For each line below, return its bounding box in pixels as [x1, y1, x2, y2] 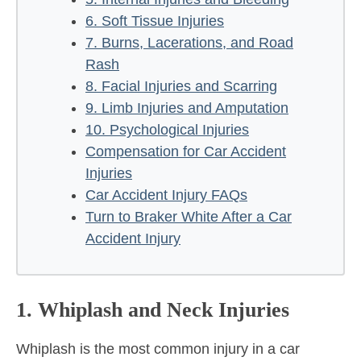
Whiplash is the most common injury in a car [16, 341, 300, 358]
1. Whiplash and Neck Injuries [16, 298, 289, 322]
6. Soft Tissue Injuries [85, 13, 224, 30]
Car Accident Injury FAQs [85, 187, 247, 204]
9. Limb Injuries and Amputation [85, 100, 288, 117]
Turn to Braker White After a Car [85, 209, 292, 226]
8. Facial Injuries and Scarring [85, 78, 277, 95]
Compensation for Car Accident [85, 143, 286, 160]
